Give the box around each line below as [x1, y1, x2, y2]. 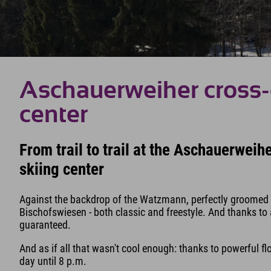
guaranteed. [19, 218, 71, 231]
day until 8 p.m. [19, 254, 87, 267]
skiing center [19, 160, 104, 180]
